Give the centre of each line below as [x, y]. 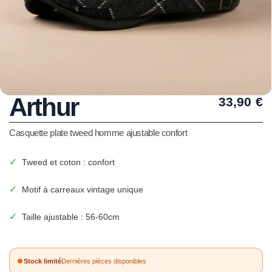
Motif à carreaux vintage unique [83, 189]
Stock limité [42, 261]
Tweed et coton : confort [68, 162]
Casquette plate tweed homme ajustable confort [98, 133]
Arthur [44, 107]
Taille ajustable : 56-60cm [71, 216]
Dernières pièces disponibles [104, 261]
